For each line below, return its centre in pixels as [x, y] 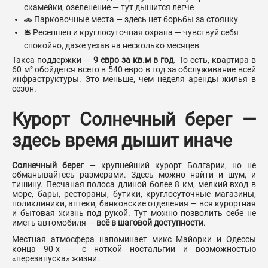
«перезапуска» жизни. [56, 259]
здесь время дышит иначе [122, 141]
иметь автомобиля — [54, 223]
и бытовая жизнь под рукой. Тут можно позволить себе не [134, 213]
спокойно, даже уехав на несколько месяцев [112, 46]
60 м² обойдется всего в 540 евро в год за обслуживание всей [134, 70]
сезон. [24, 89]
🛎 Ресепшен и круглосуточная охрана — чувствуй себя [131, 33]
